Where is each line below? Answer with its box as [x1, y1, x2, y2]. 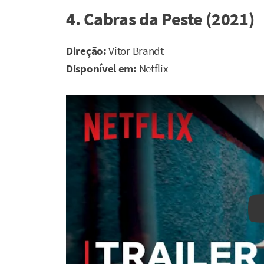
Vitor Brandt [108, 44, 164, 58]
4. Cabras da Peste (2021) [66, 7, 255, 30]
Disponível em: [66, 61, 139, 75]
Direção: [66, 44, 109, 58]
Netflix [138, 61, 168, 75]
